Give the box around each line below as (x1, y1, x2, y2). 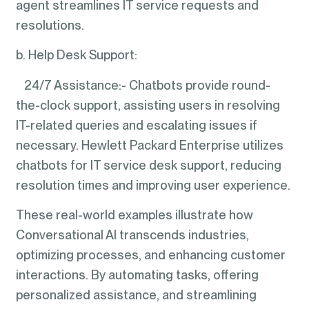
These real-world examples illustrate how (15, 208, 253, 223)
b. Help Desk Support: (15, 48, 137, 63)
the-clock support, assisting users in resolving (15, 97, 280, 112)
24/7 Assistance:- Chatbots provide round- (15, 77, 270, 92)
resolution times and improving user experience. (15, 177, 290, 192)
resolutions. (15, 17, 84, 32)
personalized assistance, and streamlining (15, 288, 257, 303)
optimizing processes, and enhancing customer (15, 248, 286, 263)
